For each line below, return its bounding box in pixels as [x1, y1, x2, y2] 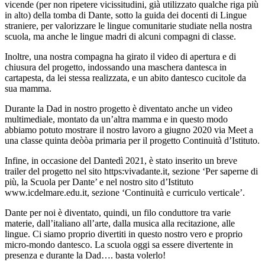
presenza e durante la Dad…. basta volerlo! [5, 250, 166, 261]
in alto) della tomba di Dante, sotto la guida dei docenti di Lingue [5, 10, 247, 21]
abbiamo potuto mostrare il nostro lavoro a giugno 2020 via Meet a [5, 125, 253, 135]
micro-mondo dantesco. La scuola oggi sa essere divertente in [5, 240, 233, 250]
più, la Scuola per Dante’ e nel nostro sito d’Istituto [5, 177, 193, 188]
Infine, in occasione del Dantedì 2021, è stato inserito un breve [5, 156, 237, 166]
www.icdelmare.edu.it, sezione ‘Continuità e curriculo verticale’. [5, 188, 245, 198]
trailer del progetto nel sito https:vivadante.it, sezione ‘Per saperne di [5, 166, 258, 177]
